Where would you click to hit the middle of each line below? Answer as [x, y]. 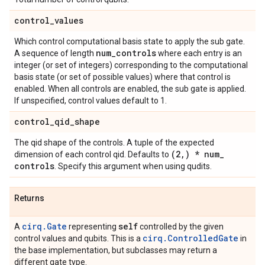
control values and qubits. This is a [78, 238]
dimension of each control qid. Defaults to [93, 154]
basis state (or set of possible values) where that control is [122, 77]
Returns [29, 198]
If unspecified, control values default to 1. [91, 101]
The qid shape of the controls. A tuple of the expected [114, 143]
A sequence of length [55, 53]
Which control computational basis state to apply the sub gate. [130, 41]
